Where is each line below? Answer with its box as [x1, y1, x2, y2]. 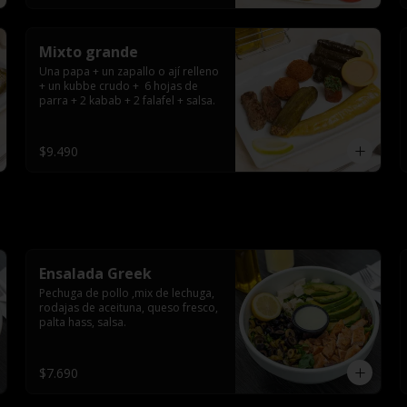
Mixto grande [39, 42, 138, 62]
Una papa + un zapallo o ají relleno [39, 64, 219, 79]
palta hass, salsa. [39, 314, 126, 330]
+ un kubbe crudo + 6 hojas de [39, 78, 198, 94]
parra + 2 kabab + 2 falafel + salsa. [39, 93, 215, 108]
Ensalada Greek [39, 263, 152, 283]
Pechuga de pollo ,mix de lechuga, [39, 285, 214, 301]
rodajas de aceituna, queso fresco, [39, 300, 218, 315]
